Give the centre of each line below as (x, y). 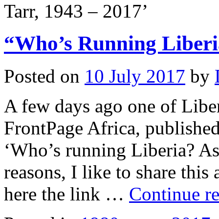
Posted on (42, 76)
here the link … (66, 194)
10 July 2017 (135, 76)
